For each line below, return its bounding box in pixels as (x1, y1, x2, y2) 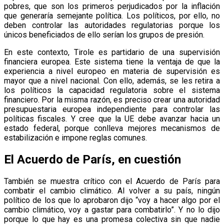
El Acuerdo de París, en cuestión (4, 152, 181, 167)
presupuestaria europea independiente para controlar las (4, 104, 220, 114)
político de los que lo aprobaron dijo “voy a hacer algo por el (4, 195, 220, 205)
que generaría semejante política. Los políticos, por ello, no (4, 11, 220, 21)
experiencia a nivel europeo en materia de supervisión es (4, 66, 220, 76)
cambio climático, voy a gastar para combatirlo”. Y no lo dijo (4, 205, 220, 215)
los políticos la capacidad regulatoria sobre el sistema (4, 85, 220, 95)
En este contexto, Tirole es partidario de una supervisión (4, 47, 220, 57)
